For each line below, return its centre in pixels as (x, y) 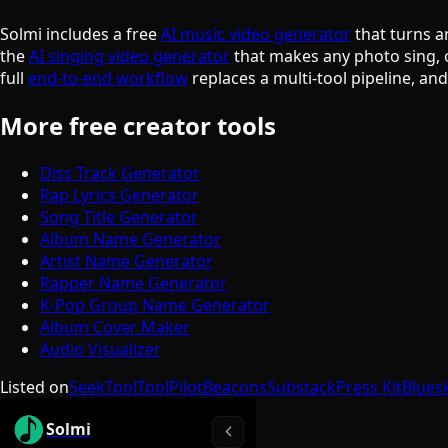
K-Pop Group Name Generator (155, 305)
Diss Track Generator (120, 173)
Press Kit (369, 387)
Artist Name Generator (126, 261)
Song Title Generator (119, 217)
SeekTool (103, 387)
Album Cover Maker (115, 327)
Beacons (235, 387)
